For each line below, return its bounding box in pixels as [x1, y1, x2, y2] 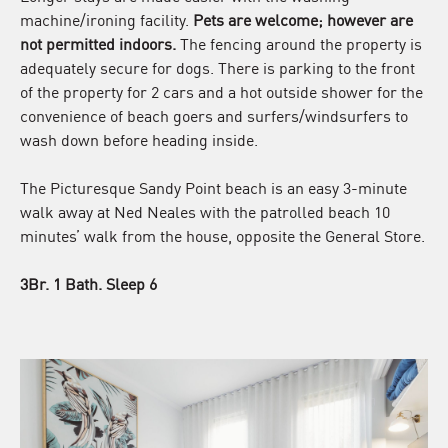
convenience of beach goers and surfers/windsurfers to [20, 103, 408, 127]
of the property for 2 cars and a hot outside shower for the [20, 79, 423, 103]
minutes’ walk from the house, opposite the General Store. [20, 223, 425, 247]
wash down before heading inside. [20, 127, 258, 151]
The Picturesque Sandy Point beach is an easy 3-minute [20, 175, 407, 199]
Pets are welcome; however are [193, 7, 413, 31]
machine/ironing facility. [20, 7, 193, 31]
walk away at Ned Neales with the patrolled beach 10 [20, 199, 390, 223]
